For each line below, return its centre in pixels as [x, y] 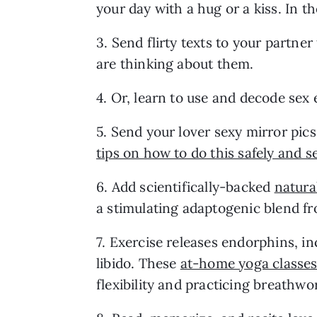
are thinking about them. [175, 63]
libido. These [138, 263]
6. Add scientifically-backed [185, 186]
